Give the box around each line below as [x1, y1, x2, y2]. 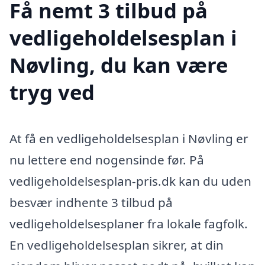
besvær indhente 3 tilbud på [9, 194, 173, 211]
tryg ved [9, 78, 95, 106]
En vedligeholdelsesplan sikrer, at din [9, 237, 224, 254]
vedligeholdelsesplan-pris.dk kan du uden [9, 173, 251, 190]
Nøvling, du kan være [9, 51, 228, 79]
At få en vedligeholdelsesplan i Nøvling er [9, 130, 248, 147]
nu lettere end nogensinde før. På [9, 151, 204, 169]
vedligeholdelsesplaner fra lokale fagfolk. [9, 215, 248, 232]
